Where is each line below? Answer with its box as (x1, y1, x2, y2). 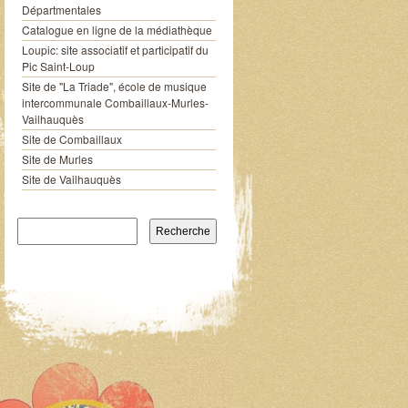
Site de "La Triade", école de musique (21, 78, 207, 94)
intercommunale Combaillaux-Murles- (21, 95, 209, 110)
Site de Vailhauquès (21, 171, 121, 187)
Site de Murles (21, 151, 93, 167)
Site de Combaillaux (21, 131, 122, 147)
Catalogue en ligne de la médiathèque (21, 22, 212, 37)
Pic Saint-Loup (21, 58, 95, 74)
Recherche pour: (7, 209, 91, 224)
